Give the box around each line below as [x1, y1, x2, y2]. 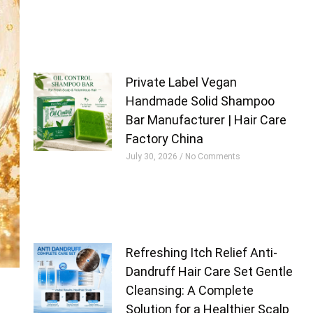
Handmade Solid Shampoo [126, 94, 275, 109]
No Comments [183, 152, 241, 162]
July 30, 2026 [126, 152, 180, 162]
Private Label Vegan [126, 75, 238, 90]
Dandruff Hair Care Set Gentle [126, 264, 293, 279]
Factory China [126, 131, 204, 147]
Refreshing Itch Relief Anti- [126, 245, 278, 261]
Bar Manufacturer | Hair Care [126, 112, 287, 128]
